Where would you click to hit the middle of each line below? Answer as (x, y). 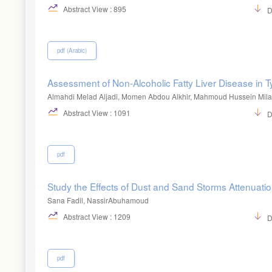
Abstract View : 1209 (96, 216)
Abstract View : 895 (94, 9)
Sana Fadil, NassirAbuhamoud (98, 200)
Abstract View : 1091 (96, 113)
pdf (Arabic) (72, 50)
